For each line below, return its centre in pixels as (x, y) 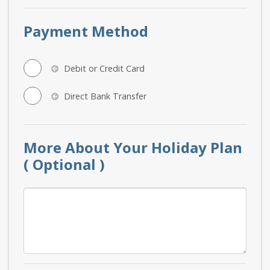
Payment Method (86, 31)
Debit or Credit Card (103, 68)
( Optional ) (64, 164)
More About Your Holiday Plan (133, 147)
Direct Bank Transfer (104, 96)
